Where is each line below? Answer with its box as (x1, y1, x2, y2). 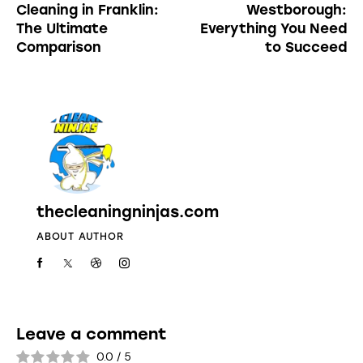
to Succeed (265, 38, 347, 55)
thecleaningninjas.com (36, 203, 219, 222)
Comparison (16, 38, 101, 55)
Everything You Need (200, 19, 347, 36)
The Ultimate (16, 19, 108, 36)
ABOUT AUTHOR (36, 231, 124, 243)
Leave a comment (16, 323, 167, 344)
